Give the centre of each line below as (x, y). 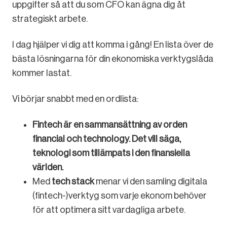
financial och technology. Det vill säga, (107, 139)
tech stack (74, 182)
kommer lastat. (42, 73)
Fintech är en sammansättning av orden (110, 125)
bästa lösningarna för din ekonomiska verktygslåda (113, 59)
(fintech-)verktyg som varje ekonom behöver (120, 196)
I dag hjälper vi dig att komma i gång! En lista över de (113, 45)
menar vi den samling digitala (152, 182)
